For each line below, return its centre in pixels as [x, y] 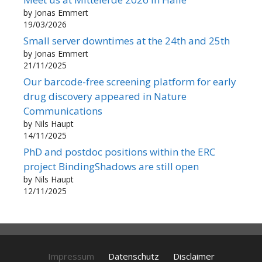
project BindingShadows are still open [111, 166]
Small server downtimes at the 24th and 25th [127, 40]
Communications [63, 111]
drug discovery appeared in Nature [105, 96]
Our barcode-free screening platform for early [130, 81]
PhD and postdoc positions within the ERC [119, 151]
